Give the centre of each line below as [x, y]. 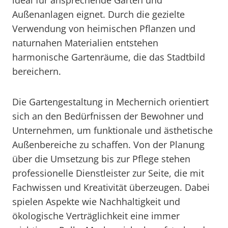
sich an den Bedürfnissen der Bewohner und [108, 116]
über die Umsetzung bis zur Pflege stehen [101, 159]
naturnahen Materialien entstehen [85, 43]
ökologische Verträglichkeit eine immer [96, 216]
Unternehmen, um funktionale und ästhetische [112, 130]
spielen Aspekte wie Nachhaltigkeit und [96, 202]
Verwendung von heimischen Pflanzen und [104, 28]
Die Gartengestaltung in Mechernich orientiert [110, 102]
